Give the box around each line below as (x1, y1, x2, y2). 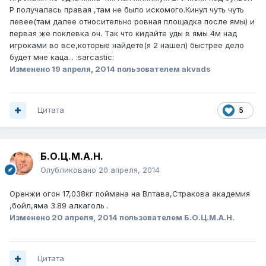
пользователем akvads (115, 64, 211, 74)
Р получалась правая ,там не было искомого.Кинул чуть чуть (9, 5, 244, 15)
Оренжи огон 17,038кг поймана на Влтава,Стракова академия (9, 189, 250, 199)
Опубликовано (40, 165, 99, 175)
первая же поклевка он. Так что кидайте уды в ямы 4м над (9, 28, 237, 39)
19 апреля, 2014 (52, 64, 115, 74)
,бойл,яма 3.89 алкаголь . (9, 201, 109, 211)
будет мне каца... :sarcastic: (9, 52, 114, 62)
